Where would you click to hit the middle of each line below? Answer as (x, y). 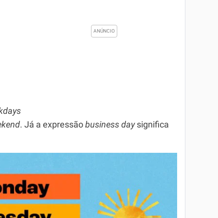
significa (152, 125)
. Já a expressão (53, 125)
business (102, 125)
